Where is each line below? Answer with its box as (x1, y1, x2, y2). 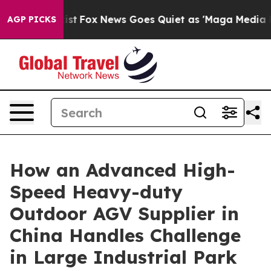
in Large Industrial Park (10, 246, 237, 269)
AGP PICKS (7, 14, 56, 25)
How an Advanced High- (10, 158, 235, 181)
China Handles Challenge (10, 224, 241, 247)
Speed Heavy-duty (10, 180, 183, 203)
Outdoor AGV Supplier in (10, 202, 239, 225)
